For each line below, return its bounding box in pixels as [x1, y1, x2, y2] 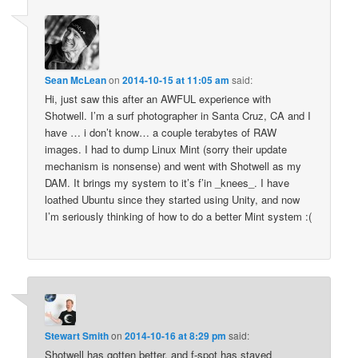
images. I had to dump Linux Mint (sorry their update [45, 141, 288, 157]
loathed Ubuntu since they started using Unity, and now [45, 192, 300, 208]
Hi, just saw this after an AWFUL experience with [45, 91, 272, 107]
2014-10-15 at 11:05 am [122, 73, 230, 88]
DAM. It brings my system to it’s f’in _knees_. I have [45, 175, 290, 191]
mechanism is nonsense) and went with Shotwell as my [45, 158, 302, 174]
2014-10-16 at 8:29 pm [125, 328, 227, 343]
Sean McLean [45, 73, 107, 88]
